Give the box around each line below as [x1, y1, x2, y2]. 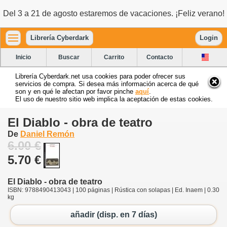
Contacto [146, 53, 173, 61]
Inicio [16, 53, 31, 61]
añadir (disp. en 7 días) [70, 210, 157, 219]
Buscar [58, 53, 80, 61]
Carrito [104, 53, 125, 61]
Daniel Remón [20, 129, 74, 138]
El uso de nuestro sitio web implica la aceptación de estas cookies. [15, 95, 213, 103]
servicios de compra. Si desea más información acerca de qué [15, 80, 199, 88]
